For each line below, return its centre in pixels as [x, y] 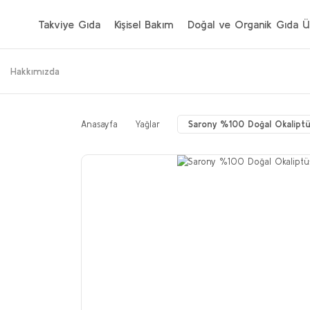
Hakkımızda [35, 71]
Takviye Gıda [69, 24]
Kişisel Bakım [144, 24]
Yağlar [147, 124]
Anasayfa [99, 124]
